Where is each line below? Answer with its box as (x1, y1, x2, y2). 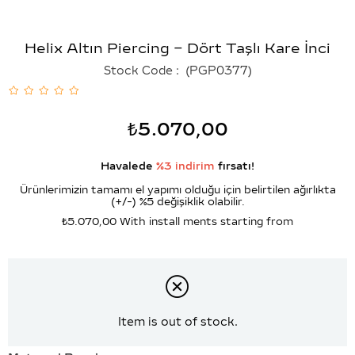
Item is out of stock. (117, 315, 238, 330)
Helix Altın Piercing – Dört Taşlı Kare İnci (25, 40, 330, 57)
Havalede (101, 160, 156, 172)
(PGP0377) (181, 63, 252, 78)
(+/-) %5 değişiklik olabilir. (110, 196, 245, 208)
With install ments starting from (120, 215, 293, 227)
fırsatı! (215, 160, 254, 172)
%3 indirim (156, 160, 215, 172)
